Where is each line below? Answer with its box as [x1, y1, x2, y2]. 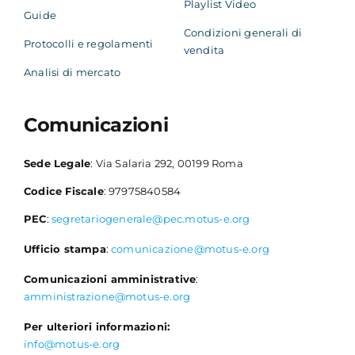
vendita [183, 44, 225, 57]
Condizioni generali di [183, 26, 303, 40]
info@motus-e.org [23, 338, 120, 351]
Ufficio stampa [23, 242, 106, 256]
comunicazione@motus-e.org [111, 242, 269, 256]
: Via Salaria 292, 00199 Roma [90, 157, 243, 170]
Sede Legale [23, 157, 91, 170]
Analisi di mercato [23, 66, 121, 79]
